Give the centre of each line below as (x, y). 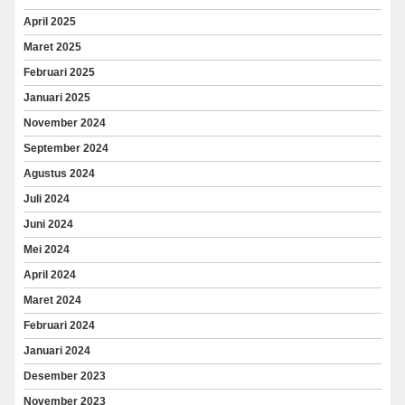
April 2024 (50, 274)
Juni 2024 (48, 224)
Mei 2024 (47, 249)
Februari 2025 (59, 72)
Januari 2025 (57, 97)
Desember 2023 (65, 376)
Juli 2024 (47, 198)
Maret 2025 (52, 47)
